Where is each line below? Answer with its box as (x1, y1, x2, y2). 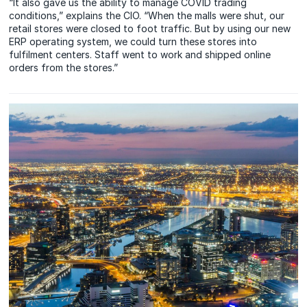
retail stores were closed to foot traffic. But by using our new (9, 22, 291, 34)
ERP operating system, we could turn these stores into (9, 35, 258, 47)
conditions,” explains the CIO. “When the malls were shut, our (9, 9, 285, 21)
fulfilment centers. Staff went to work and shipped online (9, 48, 271, 60)
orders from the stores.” (9, 61, 119, 73)
